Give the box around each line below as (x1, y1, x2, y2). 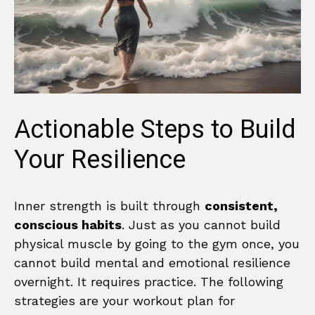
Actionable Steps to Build (14, 111, 296, 149)
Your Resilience (14, 141, 186, 179)
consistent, (205, 198, 278, 214)
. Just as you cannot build (122, 217, 281, 233)
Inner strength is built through (14, 198, 205, 214)
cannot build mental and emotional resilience (14, 255, 290, 271)
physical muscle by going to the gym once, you (14, 236, 300, 252)
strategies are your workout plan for (14, 293, 235, 309)
